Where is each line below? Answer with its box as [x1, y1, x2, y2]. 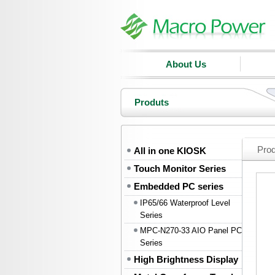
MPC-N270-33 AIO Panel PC [140, 226, 242, 235]
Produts [134, 97, 169, 107]
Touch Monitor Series [134, 163, 226, 174]
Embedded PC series [134, 181, 223, 192]
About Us [166, 59, 206, 69]
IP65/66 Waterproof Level [140, 198, 230, 207]
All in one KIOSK [134, 145, 206, 156]
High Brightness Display [134, 254, 238, 265]
